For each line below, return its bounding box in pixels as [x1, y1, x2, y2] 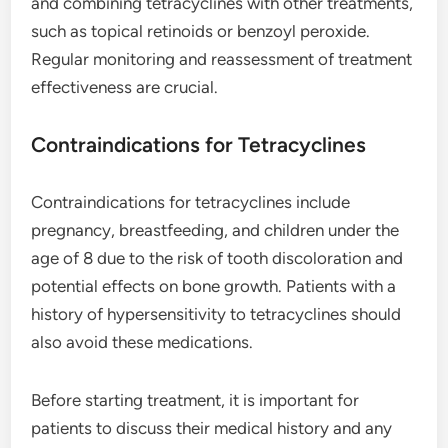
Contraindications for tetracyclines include [31, 191, 351, 212]
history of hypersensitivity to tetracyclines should [31, 303, 402, 324]
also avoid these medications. [31, 331, 254, 352]
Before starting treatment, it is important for [31, 389, 360, 410]
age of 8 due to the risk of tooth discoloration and [31, 247, 404, 268]
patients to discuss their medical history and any [31, 417, 393, 438]
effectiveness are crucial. [31, 76, 219, 97]
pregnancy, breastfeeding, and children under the [31, 219, 400, 240]
